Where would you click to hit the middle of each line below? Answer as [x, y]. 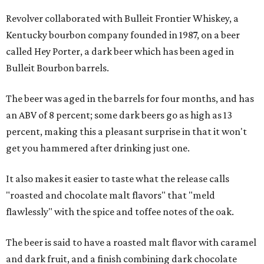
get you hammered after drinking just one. [98, 148]
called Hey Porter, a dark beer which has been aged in [120, 51]
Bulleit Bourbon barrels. [57, 68]
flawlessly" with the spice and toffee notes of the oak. [120, 212]
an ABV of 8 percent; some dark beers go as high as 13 [119, 115]
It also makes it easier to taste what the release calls [118, 179]
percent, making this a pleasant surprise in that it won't [126, 131]
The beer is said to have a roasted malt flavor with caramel [131, 242]
